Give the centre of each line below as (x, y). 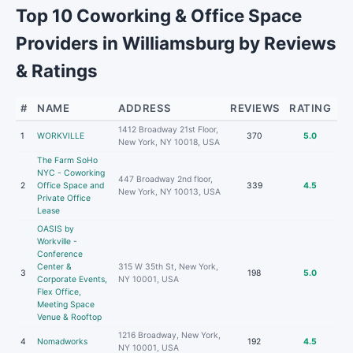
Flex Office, (59, 292)
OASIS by (56, 229)
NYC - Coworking (71, 173)
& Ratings (57, 71)
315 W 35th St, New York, (168, 267)
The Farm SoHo (67, 160)
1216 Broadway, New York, (169, 335)
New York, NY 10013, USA (169, 192)
